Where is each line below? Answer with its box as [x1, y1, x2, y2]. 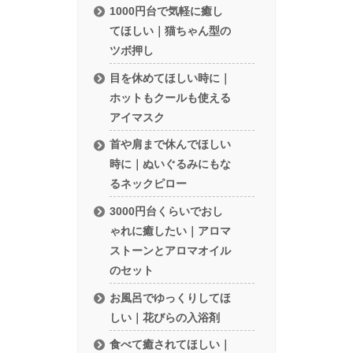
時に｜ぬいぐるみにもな [110, 158, 232, 171]
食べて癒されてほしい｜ [110, 338, 232, 351]
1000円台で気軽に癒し [110, 5, 224, 18]
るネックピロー [110, 177, 188, 191]
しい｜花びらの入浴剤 [110, 310, 221, 324]
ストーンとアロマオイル [110, 244, 232, 258]
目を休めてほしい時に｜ [110, 71, 232, 84]
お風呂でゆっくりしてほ [110, 291, 232, 304]
